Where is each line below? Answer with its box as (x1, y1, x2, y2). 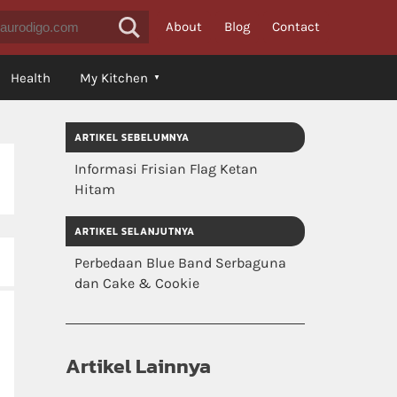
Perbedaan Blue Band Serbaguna (74, 254, 286, 271)
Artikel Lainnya (66, 351, 211, 381)
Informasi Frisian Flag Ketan (74, 160, 258, 177)
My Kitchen (80, 70, 148, 86)
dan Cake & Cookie (74, 275, 199, 292)
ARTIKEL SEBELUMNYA (74, 130, 190, 144)
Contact (272, 18, 320, 35)
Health (11, 70, 51, 86)
